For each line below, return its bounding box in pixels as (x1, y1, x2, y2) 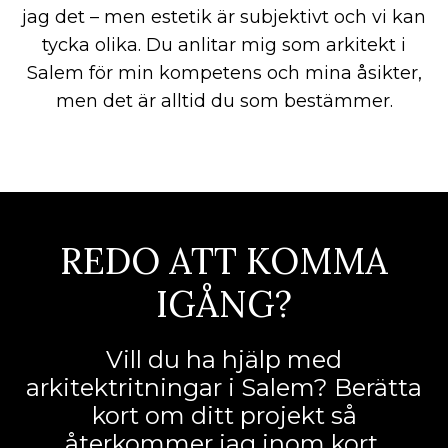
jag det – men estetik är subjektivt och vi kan (22, 5, 426, 28)
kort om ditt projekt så (91, 400, 357, 430)
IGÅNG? (156, 280, 292, 327)
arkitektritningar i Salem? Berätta (26, 372, 422, 402)
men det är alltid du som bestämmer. (55, 89, 393, 112)
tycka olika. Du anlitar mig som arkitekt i (42, 33, 406, 56)
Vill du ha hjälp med (106, 344, 342, 374)
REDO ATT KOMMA (60, 237, 388, 284)
